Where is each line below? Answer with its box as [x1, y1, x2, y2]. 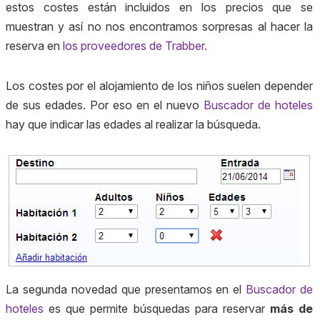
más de [269, 301, 313, 316]
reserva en [6, 38, 63, 53]
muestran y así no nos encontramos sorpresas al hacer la [6, 19, 313, 34]
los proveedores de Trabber [63, 38, 204, 53]
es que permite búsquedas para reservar [44, 301, 270, 316]
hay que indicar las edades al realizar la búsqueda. [6, 116, 261, 131]
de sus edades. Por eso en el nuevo [6, 97, 204, 112]
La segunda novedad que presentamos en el [6, 281, 246, 296]
